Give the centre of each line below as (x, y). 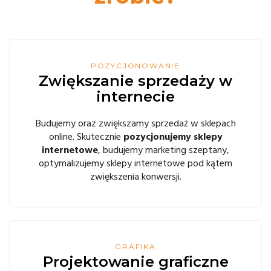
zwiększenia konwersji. (135, 177)
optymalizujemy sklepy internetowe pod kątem (135, 163)
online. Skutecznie (86, 137)
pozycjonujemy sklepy (173, 137)
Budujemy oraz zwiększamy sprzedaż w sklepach (135, 123)
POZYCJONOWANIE (135, 66)
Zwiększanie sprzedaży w (135, 81)
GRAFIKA (135, 247)
